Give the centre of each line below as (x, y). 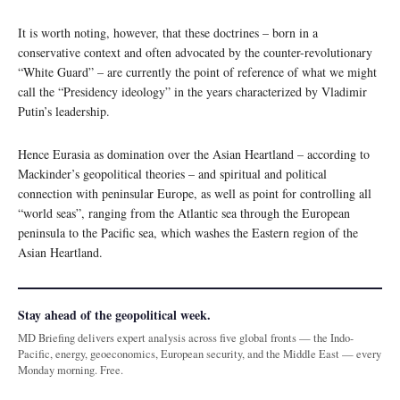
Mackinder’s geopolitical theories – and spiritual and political (172, 173)
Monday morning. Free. (71, 370)
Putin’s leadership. (64, 111)
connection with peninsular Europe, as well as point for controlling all (195, 193)
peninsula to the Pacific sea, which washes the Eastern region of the (188, 232)
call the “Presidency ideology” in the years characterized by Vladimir (192, 91)
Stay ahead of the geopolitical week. (114, 314)
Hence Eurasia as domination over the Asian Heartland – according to (194, 154)
